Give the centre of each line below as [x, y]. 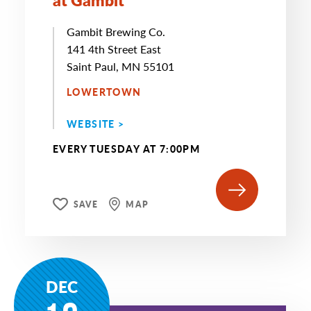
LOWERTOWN [104, 92]
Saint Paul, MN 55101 [120, 66]
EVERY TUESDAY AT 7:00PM [127, 149]
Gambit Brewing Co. [116, 32]
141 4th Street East [114, 49]
